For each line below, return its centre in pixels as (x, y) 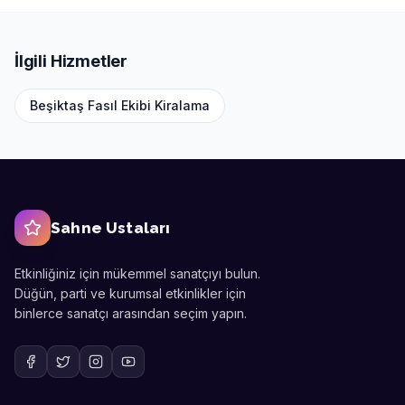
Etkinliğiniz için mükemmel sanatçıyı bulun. (137, 273)
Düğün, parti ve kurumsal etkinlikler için (130, 293)
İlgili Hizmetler (71, 61)
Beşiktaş (57, 105)
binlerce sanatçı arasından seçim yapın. (131, 313)
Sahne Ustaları (111, 227)
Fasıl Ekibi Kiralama (149, 105)
